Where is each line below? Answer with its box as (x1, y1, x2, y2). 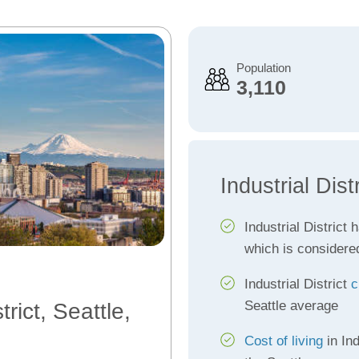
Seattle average (244, 298, 338, 313)
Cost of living (244, 333, 323, 349)
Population (236, 61, 291, 75)
